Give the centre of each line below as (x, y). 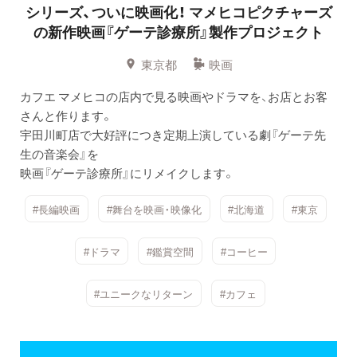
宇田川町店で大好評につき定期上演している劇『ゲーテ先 (173, 134)
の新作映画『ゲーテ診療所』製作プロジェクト (178, 31)
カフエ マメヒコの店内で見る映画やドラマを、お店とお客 (174, 96)
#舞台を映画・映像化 (154, 209)
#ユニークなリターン (144, 293)
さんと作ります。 (67, 115)
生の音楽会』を (59, 153)
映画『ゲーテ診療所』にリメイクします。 (127, 173)
